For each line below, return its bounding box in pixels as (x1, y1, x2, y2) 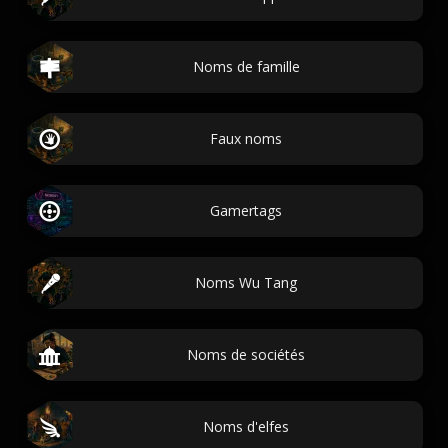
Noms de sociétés (187, 345, 305, 364)
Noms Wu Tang (195, 273, 297, 292)
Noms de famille (192, 57, 300, 76)
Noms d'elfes (203, 417, 289, 436)
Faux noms (210, 129, 282, 148)
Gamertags (210, 201, 282, 220)
